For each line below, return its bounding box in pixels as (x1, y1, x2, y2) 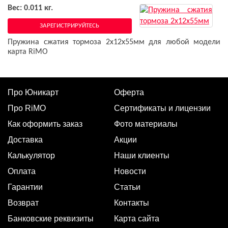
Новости (114, 166, 146, 176)
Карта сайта (114, 214, 159, 223)
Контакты (114, 198, 149, 207)
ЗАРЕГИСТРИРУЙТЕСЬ (40, 22, 100, 29)
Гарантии (8, 182, 43, 191)
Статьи (114, 182, 140, 191)
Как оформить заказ (8, 119, 82, 128)
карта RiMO (8, 47, 48, 56)
